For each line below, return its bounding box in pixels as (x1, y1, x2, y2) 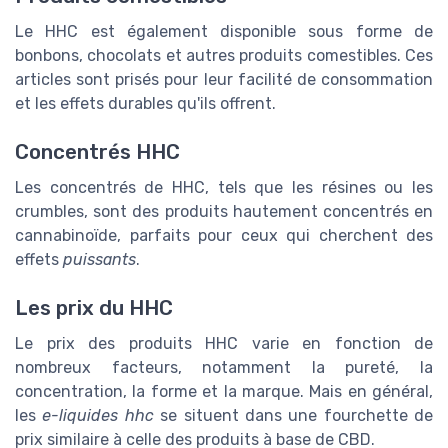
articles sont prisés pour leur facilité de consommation (15, 69, 433, 89)
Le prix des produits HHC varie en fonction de (15, 334, 433, 354)
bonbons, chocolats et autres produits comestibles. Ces (15, 45, 433, 65)
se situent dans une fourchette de (153, 406, 433, 426)
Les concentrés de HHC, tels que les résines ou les (15, 177, 433, 197)
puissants (63, 249, 136, 269)
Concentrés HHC (15, 139, 180, 164)
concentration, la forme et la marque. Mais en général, (15, 382, 433, 402)
